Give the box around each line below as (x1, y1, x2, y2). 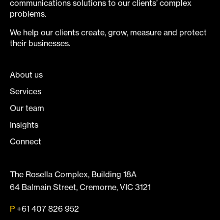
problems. (10, 8, 46, 19)
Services (10, 86, 41, 96)
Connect (10, 136, 41, 146)
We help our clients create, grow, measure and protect (10, 27, 207, 37)
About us (10, 69, 43, 80)
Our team (10, 103, 44, 113)
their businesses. (10, 38, 70, 48)
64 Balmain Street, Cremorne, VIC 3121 (10, 182, 151, 192)
